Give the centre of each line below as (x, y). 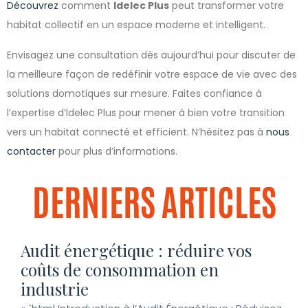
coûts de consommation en (120, 269)
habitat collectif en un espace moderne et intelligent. (136, 25)
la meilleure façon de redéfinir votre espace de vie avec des (152, 74)
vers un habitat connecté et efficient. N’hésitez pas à (136, 132)
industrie (55, 289)
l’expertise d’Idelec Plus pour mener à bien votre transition (146, 113)
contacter (31, 151)
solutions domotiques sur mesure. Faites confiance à (134, 93)
